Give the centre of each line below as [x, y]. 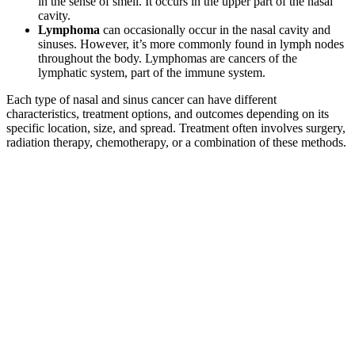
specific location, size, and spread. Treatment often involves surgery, [176, 128]
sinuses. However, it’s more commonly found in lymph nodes [191, 44]
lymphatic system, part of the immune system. [152, 73]
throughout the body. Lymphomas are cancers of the [168, 59]
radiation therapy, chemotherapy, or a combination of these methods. [176, 143]
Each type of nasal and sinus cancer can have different [141, 100]
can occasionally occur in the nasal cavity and [215, 30]
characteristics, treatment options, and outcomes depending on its [168, 114]
